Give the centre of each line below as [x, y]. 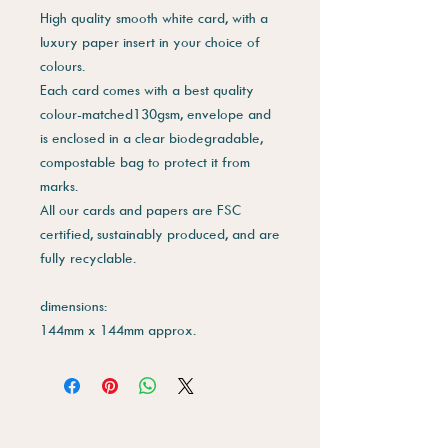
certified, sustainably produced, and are [160, 233]
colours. [62, 65]
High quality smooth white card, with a [154, 17]
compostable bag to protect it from [145, 161]
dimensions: [73, 305]
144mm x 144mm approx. [118, 329]
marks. [59, 185]
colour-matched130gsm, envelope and [155, 113]
